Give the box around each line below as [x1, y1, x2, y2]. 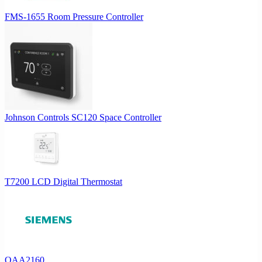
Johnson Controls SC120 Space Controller [5, 112, 161, 122]
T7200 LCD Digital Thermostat [5, 176, 122, 187]
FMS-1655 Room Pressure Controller [5, 11, 143, 22]
